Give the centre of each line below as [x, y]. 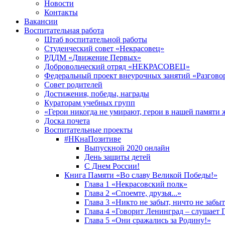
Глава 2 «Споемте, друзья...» [133, 193]
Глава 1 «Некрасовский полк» [136, 184]
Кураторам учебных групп [90, 103]
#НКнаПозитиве [93, 139]
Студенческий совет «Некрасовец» [104, 49]
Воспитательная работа [64, 31]
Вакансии [41, 22]
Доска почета [67, 121]
